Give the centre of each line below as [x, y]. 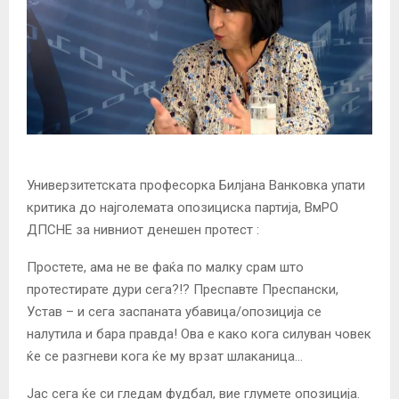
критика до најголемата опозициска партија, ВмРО [183, 207]
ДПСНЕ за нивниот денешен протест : [143, 229]
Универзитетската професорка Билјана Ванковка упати [196, 185]
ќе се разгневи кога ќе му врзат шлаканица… [165, 356]
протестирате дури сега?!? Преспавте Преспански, [183, 289]
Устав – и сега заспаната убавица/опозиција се [174, 311]
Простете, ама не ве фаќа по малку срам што [165, 267]
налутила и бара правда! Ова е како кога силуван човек [199, 334]
